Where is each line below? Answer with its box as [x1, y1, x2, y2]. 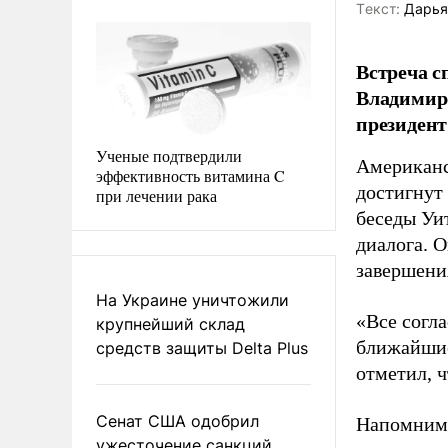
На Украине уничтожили [96, 289, 289, 310]
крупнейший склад [96, 313, 245, 334]
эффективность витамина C [96, 164, 285, 186]
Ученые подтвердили [96, 144, 242, 166]
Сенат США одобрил [96, 410, 259, 431]
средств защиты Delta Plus [96, 337, 308, 358]
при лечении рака [96, 184, 217, 206]
